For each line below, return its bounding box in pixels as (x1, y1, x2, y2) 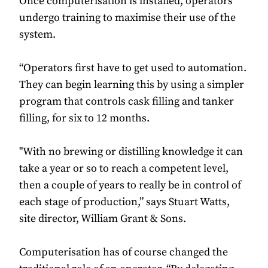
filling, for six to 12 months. (19, 111, 150, 126)
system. (19, 28, 56, 42)
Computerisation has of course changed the (19, 245, 228, 260)
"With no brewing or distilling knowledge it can (19, 145, 243, 159)
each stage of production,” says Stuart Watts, (19, 195, 230, 209)
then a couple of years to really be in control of (19, 178, 241, 193)
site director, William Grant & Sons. (19, 212, 186, 226)
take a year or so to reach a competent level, (19, 162, 229, 176)
